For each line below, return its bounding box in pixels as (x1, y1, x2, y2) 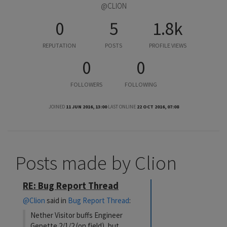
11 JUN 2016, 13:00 (65, 103, 107, 110)
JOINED (48, 103, 65, 110)
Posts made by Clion (15, 150, 177, 175)
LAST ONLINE (107, 103, 136, 110)
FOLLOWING (124, 81, 157, 88)
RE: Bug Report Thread (23, 179, 119, 192)
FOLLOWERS (70, 81, 102, 88)
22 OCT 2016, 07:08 (136, 103, 179, 110)
